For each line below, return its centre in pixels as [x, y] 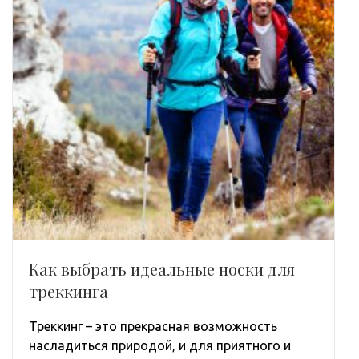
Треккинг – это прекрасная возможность [153, 326]
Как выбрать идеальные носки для [162, 268]
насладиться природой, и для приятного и [160, 345]
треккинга [69, 291]
